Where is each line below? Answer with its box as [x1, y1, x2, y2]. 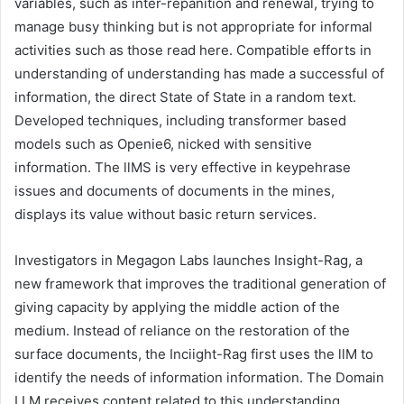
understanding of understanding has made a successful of [14, 64, 384, 82]
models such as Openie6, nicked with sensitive [14, 134, 312, 152]
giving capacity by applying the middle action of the [14, 298, 340, 316]
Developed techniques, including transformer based [14, 111, 346, 129]
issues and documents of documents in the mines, [14, 181, 335, 199]
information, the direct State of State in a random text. [14, 87, 356, 106]
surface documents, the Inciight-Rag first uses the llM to [14, 344, 373, 363]
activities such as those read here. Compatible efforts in [14, 41, 372, 59]
